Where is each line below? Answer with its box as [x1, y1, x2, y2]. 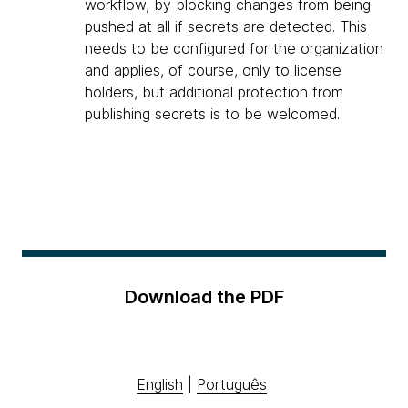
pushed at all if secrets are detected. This [85, 17, 367, 36]
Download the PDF [124, 286, 284, 309]
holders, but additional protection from [85, 83, 343, 102]
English [137, 375, 183, 394]
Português [197, 375, 267, 394]
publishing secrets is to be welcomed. [85, 105, 340, 124]
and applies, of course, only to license [85, 61, 342, 80]
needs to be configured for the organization [85, 39, 383, 58]
